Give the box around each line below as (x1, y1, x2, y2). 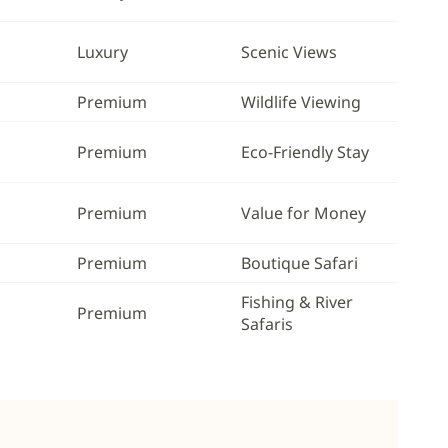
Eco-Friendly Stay (241, 141, 369, 163)
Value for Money (241, 202, 366, 224)
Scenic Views (241, 41, 337, 63)
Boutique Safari (241, 252, 358, 274)
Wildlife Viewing (241, 91, 361, 113)
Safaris (241, 313, 293, 335)
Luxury (77, 41, 128, 63)
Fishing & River (241, 291, 353, 313)
